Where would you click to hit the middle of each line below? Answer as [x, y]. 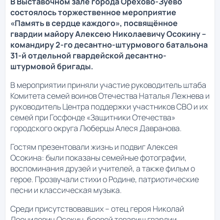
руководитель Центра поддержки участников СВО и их [109, 107]
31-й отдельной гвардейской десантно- [88, 56]
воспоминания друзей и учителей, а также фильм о [103, 169]
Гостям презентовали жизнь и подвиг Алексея [94, 147]
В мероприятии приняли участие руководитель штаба [108, 85]
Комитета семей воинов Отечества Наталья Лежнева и [110, 96]
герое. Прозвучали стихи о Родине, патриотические [105, 179]
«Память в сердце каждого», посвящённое [94, 23]
